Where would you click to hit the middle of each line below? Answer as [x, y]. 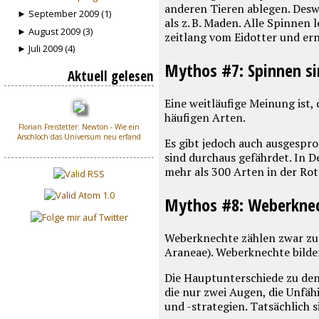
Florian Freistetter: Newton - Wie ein [79, 127]
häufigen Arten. [205, 117]
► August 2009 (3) [55, 31]
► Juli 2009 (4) [46, 48]
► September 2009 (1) [64, 14]
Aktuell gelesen [111, 75]
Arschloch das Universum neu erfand [79, 137]
